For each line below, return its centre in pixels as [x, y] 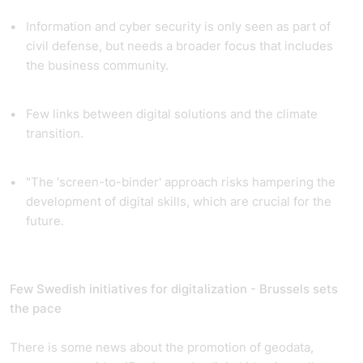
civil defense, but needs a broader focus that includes [179, 46]
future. [47, 221]
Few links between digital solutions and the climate [172, 114]
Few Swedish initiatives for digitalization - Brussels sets [174, 289]
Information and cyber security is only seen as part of [178, 26]
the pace [36, 308]
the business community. [99, 65]
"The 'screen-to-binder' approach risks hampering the [181, 182]
